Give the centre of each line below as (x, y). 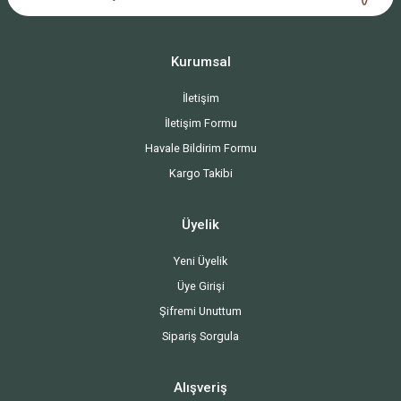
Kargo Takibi (200, 173)
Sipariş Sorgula (200, 336)
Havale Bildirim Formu (200, 148)
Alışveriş (200, 387)
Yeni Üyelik (200, 260)
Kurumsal (200, 61)
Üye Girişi (200, 286)
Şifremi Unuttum (200, 311)
